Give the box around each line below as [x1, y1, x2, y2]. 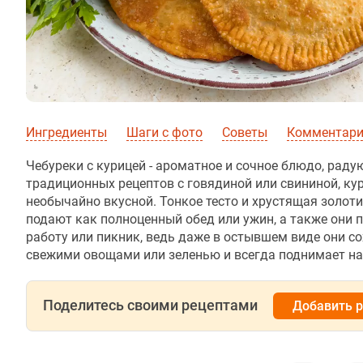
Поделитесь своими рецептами [43, 297, 258, 314]
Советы [222, 125, 267, 140]
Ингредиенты [26, 125, 107, 140]
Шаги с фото [126, 125, 203, 140]
